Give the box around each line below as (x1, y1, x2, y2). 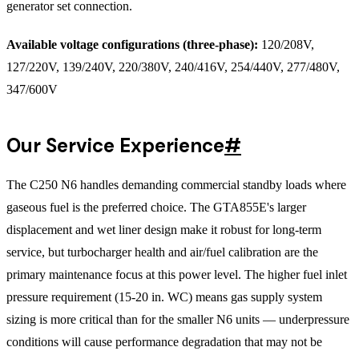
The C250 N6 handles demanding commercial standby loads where (6, 177, 346, 192)
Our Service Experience (6, 132, 224, 158)
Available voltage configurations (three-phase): (6, 37, 258, 51)
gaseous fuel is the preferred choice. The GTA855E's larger (6, 200, 306, 214)
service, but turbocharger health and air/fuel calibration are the (6, 244, 318, 259)
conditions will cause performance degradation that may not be (6, 334, 322, 349)
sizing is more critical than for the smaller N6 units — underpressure (6, 312, 349, 326)
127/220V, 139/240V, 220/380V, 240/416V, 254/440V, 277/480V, (6, 59, 340, 74)
